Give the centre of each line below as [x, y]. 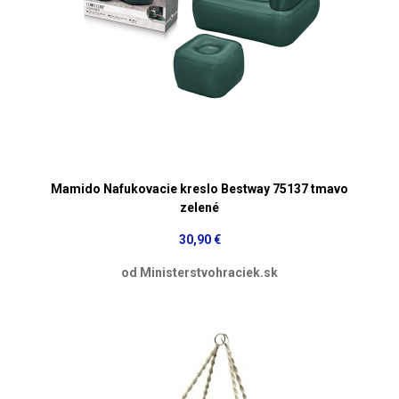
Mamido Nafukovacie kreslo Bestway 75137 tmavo [199, 188]
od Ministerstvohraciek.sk [199, 272]
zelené [199, 207]
